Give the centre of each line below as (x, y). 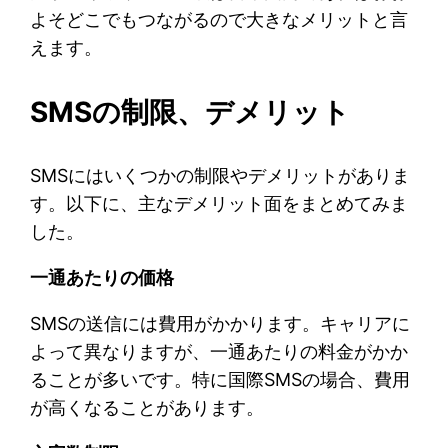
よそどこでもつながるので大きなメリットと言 (219, 19)
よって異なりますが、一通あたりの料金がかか (219, 351)
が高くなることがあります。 (147, 407)
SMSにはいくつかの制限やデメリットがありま (220, 175)
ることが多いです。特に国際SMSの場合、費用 (220, 379)
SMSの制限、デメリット (190, 111)
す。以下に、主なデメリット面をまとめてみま (219, 203)
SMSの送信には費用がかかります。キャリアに (220, 323)
